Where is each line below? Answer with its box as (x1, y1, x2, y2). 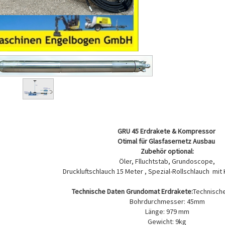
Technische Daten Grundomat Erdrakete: (71, 187, 193, 196)
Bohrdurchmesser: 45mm (129, 197, 205, 206)
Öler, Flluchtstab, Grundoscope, (119, 157, 215, 166)
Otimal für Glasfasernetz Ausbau (118, 137, 217, 146)
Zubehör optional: (140, 147, 194, 156)
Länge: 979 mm (145, 207, 189, 216)
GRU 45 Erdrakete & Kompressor (117, 127, 217, 136)
